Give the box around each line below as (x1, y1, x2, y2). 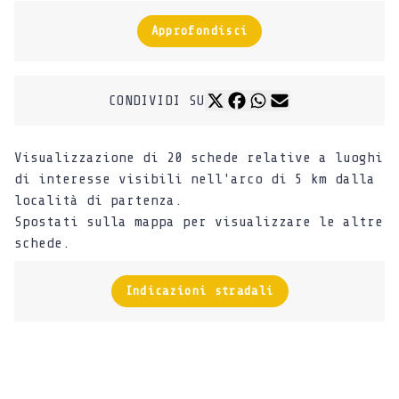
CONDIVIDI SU (109, 92, 205, 109)
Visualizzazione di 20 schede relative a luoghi (14, 149, 383, 166)
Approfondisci (151, 23, 248, 37)
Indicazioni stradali (125, 283, 274, 297)
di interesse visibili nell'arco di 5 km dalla (14, 170, 375, 187)
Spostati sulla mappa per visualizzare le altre (14, 213, 383, 230)
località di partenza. (14, 191, 183, 208)
